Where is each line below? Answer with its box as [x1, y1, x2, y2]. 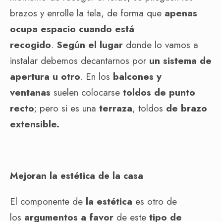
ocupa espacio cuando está [10, 22, 134, 36]
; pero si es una [34, 101, 99, 115]
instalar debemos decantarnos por [10, 54, 149, 67]
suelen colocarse [51, 85, 123, 99]
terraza [99, 101, 132, 115]
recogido [10, 38, 51, 52]
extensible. [10, 117, 59, 131]
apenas [165, 6, 197, 20]
